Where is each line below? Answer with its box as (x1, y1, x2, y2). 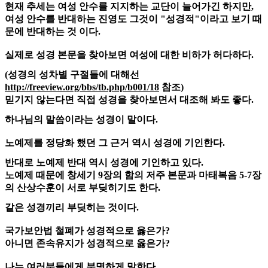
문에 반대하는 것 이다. (5, 26, 100, 37)
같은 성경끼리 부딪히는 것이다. (5, 202, 139, 213)
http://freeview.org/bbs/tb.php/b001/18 (5, 82, 159, 93)
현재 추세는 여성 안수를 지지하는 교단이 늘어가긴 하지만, (5, 1, 254, 12)
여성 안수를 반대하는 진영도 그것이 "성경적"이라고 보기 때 (5, 14, 262, 25)
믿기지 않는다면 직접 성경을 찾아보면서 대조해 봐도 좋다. (5, 95, 254, 105)
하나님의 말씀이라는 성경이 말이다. (5, 114, 158, 125)
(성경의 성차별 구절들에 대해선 (5, 69, 139, 80)
